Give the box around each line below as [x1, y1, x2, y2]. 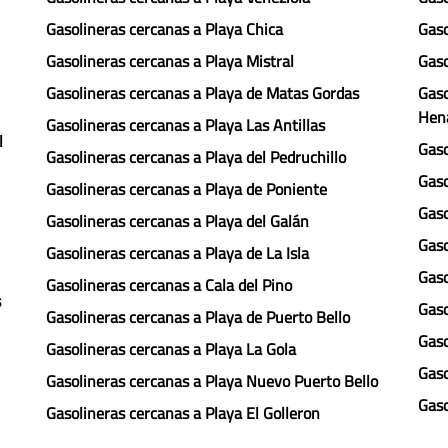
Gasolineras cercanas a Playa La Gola [46, 337, 296, 361]
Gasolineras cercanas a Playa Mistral [46, 49, 294, 73]
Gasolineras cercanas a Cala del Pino [46, 273, 292, 297]
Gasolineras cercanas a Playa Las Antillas [46, 113, 325, 137]
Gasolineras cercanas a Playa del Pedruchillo [46, 145, 346, 169]
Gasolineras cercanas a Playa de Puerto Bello [46, 305, 350, 329]
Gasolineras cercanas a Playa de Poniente [46, 177, 327, 201]
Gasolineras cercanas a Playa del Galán [46, 209, 309, 233]
